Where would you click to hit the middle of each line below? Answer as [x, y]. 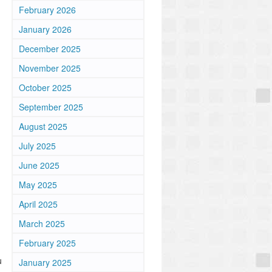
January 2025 [45, 262]
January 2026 [45, 29]
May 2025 [38, 185]
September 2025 [51, 107]
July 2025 [37, 146]
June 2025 [39, 165]
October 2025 [45, 87]
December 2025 [50, 49]
